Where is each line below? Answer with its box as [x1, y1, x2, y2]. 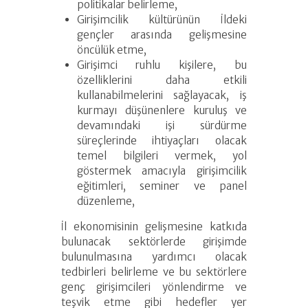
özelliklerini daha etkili [76, 74, 247, 87]
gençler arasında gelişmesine [76, 28, 247, 42]
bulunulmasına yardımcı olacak [61, 250, 247, 264]
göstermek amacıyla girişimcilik [76, 164, 247, 178]
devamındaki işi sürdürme [76, 119, 247, 133]
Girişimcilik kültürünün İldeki [76, 13, 247, 27]
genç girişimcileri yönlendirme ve [61, 280, 247, 294]
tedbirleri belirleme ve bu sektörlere [61, 265, 247, 279]
